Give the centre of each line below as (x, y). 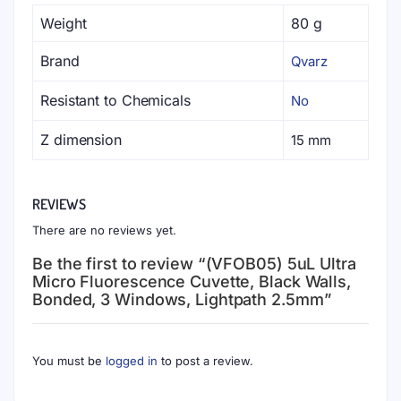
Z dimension (81, 140)
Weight (64, 23)
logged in (132, 361)
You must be (69, 361)
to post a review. (205, 361)
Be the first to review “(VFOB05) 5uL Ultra (194, 264)
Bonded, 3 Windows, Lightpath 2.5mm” (182, 299)
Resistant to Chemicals (115, 100)
